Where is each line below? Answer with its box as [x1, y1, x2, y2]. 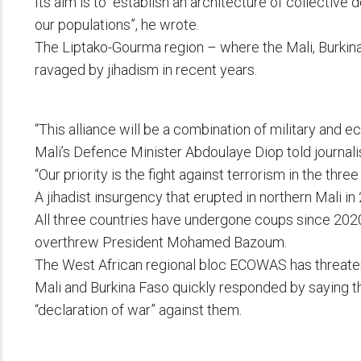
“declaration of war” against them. [35, 301, 242, 318]
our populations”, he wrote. [35, 15, 199, 33]
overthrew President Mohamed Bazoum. [35, 233, 287, 251]
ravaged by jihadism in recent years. [35, 60, 257, 78]
